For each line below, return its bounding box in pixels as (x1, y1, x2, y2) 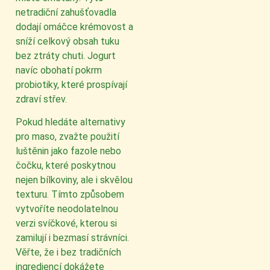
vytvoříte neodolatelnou (16, 203, 118, 215)
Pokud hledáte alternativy (16, 116, 125, 128)
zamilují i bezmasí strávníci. (16, 232, 129, 244)
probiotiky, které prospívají (16, 79, 127, 91)
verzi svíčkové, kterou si (16, 218, 117, 230)
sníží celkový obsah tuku (16, 36, 119, 48)
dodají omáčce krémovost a (16, 21, 133, 33)
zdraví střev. (16, 93, 67, 105)
